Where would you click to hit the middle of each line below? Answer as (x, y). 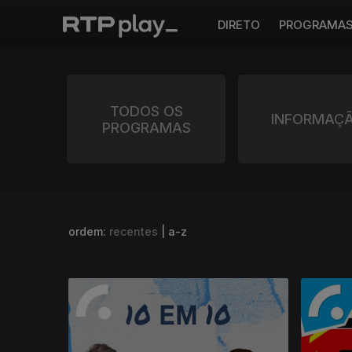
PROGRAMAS (146, 127)
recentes (134, 231)
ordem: (89, 231)
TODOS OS (146, 111)
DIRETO (239, 25)
